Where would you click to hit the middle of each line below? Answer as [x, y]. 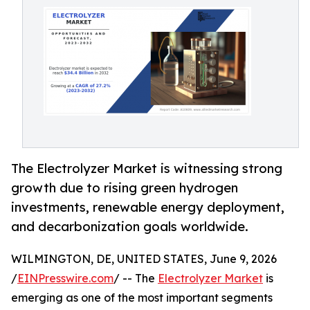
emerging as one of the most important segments [142, 298]
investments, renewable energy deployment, [148, 207]
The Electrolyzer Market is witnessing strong [147, 168]
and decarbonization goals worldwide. [130, 227]
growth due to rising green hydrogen [125, 188]
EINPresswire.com [65, 279]
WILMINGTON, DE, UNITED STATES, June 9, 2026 [144, 259]
